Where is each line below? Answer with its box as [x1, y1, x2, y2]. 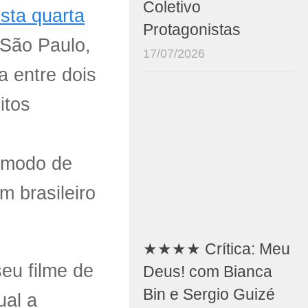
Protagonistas [143, 21, 241, 39]
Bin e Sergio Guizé [143, 286, 275, 304]
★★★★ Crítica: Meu [143, 241, 290, 258]
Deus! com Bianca [143, 263, 272, 281]
